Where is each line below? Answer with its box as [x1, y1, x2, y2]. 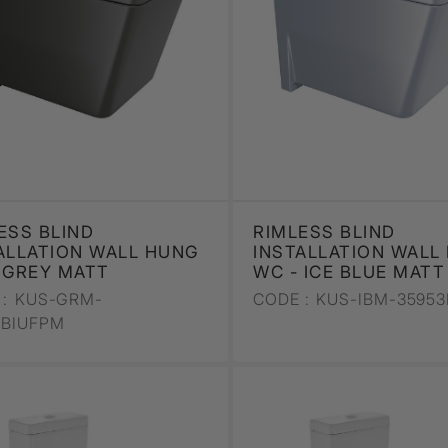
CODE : [253, 288, 310, 309]
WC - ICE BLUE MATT [253, 261, 446, 282]
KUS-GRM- [9, 288, 104, 309]
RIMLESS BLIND [253, 221, 396, 242]
